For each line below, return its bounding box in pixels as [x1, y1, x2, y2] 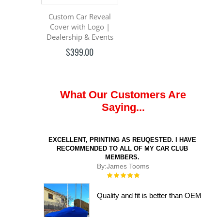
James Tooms [107, 162, 149, 170]
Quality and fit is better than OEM [97, 191, 202, 200]
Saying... [101, 101, 145, 113]
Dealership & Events [46, 31, 113, 42]
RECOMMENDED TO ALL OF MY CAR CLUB [56, 144, 188, 152]
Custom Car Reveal [48, 11, 111, 21]
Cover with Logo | [49, 21, 110, 31]
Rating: [107, 171, 125, 178]
